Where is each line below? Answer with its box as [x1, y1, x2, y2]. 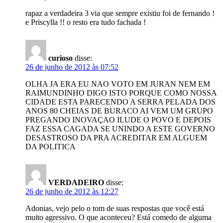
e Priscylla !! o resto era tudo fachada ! [25, 18, 146, 26]
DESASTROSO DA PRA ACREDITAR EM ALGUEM [25, 133, 208, 142]
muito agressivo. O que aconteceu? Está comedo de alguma [25, 213, 212, 222]
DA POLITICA [25, 142, 76, 151]
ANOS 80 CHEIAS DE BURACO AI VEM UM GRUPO [25, 107, 214, 115]
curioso [48, 54, 73, 62]
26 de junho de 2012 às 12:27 [25, 187, 119, 196]
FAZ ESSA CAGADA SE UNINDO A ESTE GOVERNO [25, 124, 216, 133]
